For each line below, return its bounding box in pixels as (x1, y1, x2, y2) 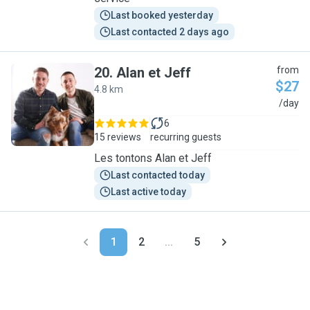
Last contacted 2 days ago (111, 26, 229, 37)
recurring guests (150, 131, 221, 143)
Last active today (111, 186, 186, 197)
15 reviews (94, 131, 141, 143)
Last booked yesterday (111, 10, 213, 21)
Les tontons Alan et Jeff (94, 152, 212, 165)
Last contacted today (111, 170, 205, 181)
